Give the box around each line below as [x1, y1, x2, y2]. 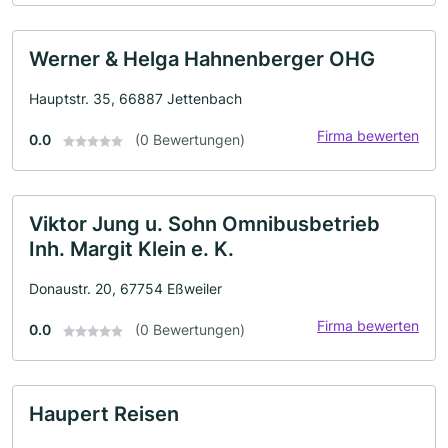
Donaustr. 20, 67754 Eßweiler [29, 280, 222, 297]
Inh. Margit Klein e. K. [29, 237, 234, 261]
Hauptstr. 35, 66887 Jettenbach [29, 90, 242, 107]
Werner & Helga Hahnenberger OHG [29, 47, 375, 71]
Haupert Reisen [29, 402, 179, 426]
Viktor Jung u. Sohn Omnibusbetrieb [29, 212, 380, 236]
